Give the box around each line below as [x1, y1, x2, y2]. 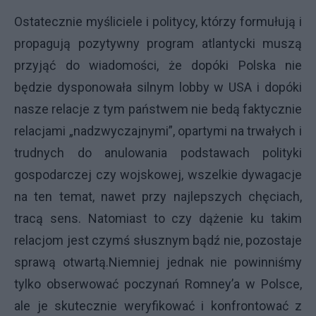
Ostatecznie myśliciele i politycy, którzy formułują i [14, 13, 302, 29]
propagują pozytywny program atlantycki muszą [14, 35, 302, 51]
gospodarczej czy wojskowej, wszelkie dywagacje [14, 166, 302, 182]
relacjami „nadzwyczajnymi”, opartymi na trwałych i [14, 123, 302, 138]
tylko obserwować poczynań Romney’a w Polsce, [14, 276, 302, 291]
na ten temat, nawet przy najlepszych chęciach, [14, 188, 302, 204]
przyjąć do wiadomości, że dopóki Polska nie [14, 57, 302, 73]
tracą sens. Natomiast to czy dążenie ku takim [14, 210, 302, 226]
